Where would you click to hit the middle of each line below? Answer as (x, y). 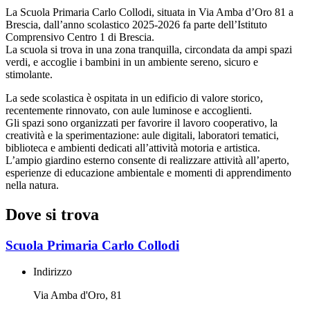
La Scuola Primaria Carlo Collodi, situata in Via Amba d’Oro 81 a (149, 12)
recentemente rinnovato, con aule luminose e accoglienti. (129, 110)
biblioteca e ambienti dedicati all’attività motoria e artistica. (133, 147)
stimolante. (29, 74)
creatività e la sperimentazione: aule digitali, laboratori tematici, (142, 135)
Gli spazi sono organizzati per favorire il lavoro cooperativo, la (142, 122)
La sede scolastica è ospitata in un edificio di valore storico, (134, 98)
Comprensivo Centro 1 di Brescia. (80, 37)
